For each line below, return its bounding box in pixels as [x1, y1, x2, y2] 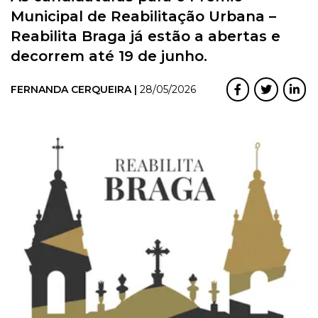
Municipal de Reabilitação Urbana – [11, 8, 276, 26]
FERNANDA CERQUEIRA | [11, 83, 140, 97]
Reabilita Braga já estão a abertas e [11, 28, 280, 45]
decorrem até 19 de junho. [11, 48, 207, 65]
